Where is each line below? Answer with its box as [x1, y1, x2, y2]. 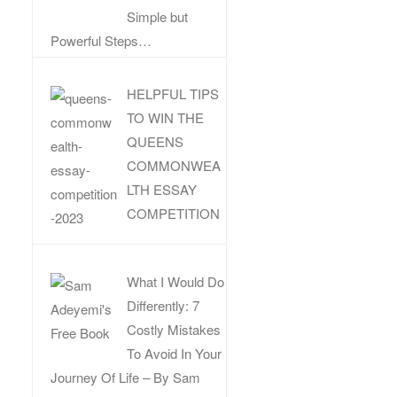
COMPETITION [127, 204, 221, 223]
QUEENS [127, 132, 184, 152]
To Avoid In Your [127, 343, 222, 362]
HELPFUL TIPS [127, 84, 220, 104]
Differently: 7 [127, 295, 200, 315]
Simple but [127, 6, 189, 26]
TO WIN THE [127, 108, 205, 128]
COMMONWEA [127, 156, 222, 175]
